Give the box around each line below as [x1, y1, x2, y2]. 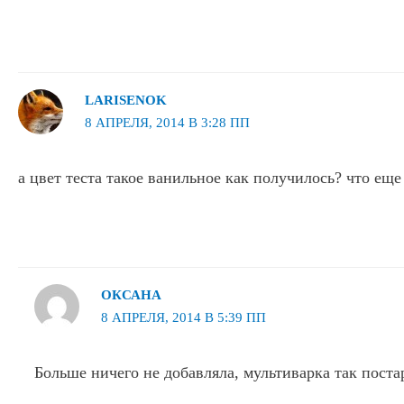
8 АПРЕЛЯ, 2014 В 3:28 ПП [84, 115, 250, 131]
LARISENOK [84, 93, 167, 108]
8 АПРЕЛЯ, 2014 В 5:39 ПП [100, 310, 266, 326]
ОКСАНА [100, 288, 161, 303]
